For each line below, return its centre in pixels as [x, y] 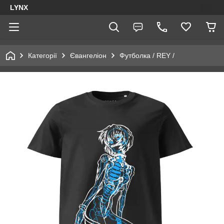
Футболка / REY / [147, 55]
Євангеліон [88, 55]
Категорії [42, 55]
